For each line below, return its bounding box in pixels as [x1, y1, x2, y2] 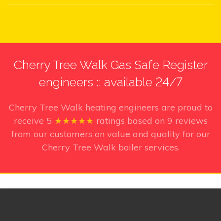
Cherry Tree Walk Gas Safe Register [13, 57, 208, 72]
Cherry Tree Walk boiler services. [41, 141, 180, 153]
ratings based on [96, 114, 167, 126]
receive [13, 114, 46, 126]
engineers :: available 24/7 [38, 74, 183, 89]
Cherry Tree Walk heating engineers [8, 101, 159, 113]
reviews [175, 114, 208, 126]
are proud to [158, 101, 213, 113]
